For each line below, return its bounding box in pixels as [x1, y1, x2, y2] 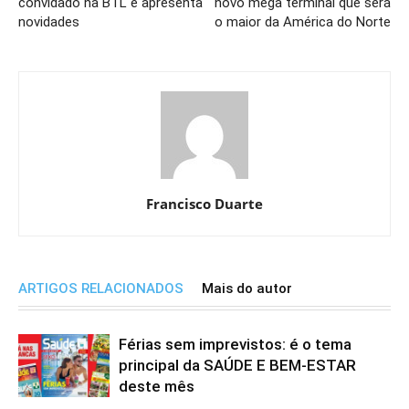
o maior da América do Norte [215, 14, 391, 31]
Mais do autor [202, 280, 292, 298]
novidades [18, 14, 79, 31]
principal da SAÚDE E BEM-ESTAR [119, 356, 356, 375]
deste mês [119, 377, 194, 396]
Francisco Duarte [146, 194, 263, 214]
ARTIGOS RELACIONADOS [18, 280, 184, 298]
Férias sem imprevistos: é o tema [119, 335, 351, 354]
